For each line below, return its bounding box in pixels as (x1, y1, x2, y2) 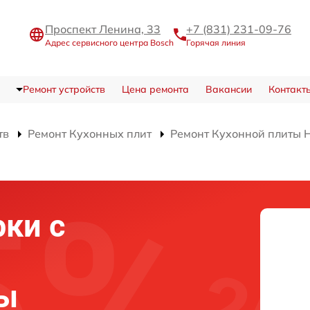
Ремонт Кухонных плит (28, 126, 152, 140)
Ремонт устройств (22, 82, 105, 95)
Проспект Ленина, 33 (45, 22, 161, 37)
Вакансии (205, 82, 252, 95)
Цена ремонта (121, 82, 189, 95)
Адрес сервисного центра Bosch (45, 37, 174, 48)
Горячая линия (186, 37, 246, 48)
